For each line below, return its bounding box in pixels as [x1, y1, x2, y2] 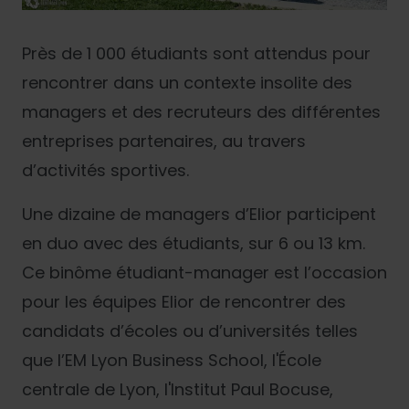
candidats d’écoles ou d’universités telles [22, 319, 358, 342]
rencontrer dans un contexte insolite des [22, 70, 352, 94]
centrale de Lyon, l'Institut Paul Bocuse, [22, 377, 333, 401]
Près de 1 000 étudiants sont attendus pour [22, 41, 371, 65]
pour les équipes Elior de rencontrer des [22, 289, 346, 313]
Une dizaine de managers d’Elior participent [22, 202, 376, 225]
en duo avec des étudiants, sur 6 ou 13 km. [22, 231, 365, 255]
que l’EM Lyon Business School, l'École [22, 348, 321, 372]
